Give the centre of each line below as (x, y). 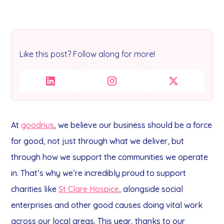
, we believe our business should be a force (133, 125)
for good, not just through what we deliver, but (98, 141)
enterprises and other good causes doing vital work (107, 205)
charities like (34, 189)
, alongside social (151, 189)
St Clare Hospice (89, 189)
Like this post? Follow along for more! (87, 54)
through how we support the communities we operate (110, 157)
